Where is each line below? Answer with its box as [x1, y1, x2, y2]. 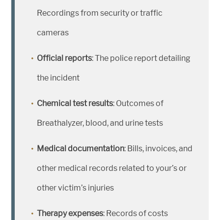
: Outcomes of [113, 99, 164, 109]
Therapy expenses [37, 209, 103, 219]
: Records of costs [103, 209, 168, 219]
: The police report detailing [92, 54, 191, 63]
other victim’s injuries [37, 183, 114, 193]
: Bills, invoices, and [124, 144, 192, 154]
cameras [37, 28, 69, 38]
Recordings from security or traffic [37, 8, 163, 18]
